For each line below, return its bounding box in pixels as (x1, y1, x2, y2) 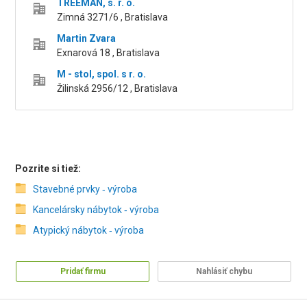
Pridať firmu (60, 267, 106, 276)
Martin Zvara (57, 33, 116, 44)
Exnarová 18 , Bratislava (57, 47, 160, 58)
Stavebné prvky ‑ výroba (33, 184, 138, 195)
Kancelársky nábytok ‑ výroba (33, 204, 160, 215)
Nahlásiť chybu (196, 267, 253, 276)
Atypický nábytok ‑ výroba (33, 225, 145, 236)
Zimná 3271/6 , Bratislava (57, 12, 169, 23)
